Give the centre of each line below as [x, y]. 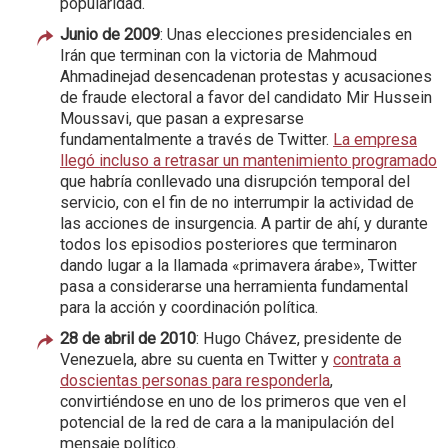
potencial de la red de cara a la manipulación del [227, 422]
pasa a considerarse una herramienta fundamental [234, 286]
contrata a [367, 359]
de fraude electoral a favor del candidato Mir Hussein [246, 97]
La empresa [375, 139]
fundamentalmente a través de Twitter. [196, 139]
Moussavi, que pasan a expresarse [182, 118]
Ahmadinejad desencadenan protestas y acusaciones [246, 76]
